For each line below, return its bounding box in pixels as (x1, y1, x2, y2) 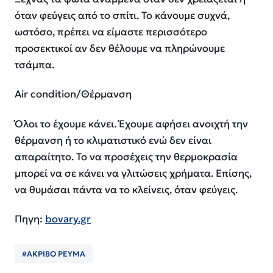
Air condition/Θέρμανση (15, 88, 132, 101)
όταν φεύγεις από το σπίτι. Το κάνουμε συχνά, (15, 9, 230, 22)
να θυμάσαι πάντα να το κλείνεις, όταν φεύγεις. (15, 183, 238, 196)
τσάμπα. (15, 58, 54, 71)
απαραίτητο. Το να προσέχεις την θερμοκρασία (15, 150, 238, 163)
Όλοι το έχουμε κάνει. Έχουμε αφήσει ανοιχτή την (15, 117, 248, 130)
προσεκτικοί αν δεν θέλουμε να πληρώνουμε (15, 41, 225, 55)
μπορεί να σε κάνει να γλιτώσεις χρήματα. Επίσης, (15, 166, 252, 180)
